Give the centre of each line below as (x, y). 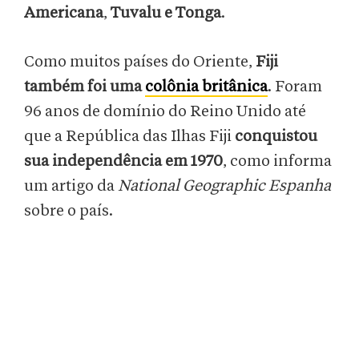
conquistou (276, 137)
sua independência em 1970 (123, 161)
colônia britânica (206, 87)
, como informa (277, 161)
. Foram (295, 87)
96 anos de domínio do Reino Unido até (165, 112)
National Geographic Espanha (224, 186)
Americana (64, 13)
